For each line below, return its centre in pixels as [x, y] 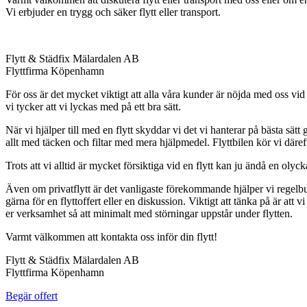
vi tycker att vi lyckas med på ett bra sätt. [93, 106]
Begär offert [32, 295]
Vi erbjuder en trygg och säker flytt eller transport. [113, 12]
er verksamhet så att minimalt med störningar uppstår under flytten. [149, 213]
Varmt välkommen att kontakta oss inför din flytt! [111, 236]
